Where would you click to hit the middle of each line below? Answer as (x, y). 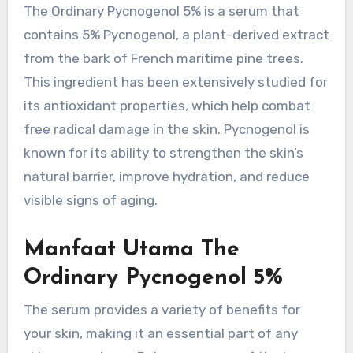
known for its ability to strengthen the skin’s (163, 153)
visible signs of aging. (90, 201)
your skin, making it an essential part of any (160, 333)
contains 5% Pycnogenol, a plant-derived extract (176, 35)
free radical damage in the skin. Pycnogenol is (166, 130)
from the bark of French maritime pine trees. (163, 59)
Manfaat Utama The (131, 250)
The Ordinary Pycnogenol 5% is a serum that (161, 11)
